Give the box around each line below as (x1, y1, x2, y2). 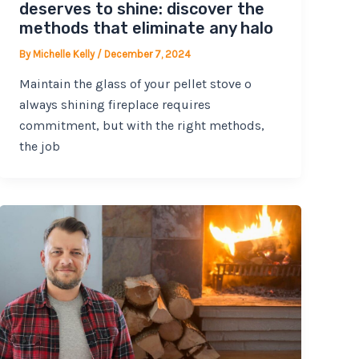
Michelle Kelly (33, 47, 98, 60)
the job (19, 139, 61, 155)
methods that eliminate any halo (19, 18, 274, 38)
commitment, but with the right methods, (19, 118, 265, 134)
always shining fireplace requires (19, 97, 212, 113)
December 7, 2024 (104, 47, 192, 60)
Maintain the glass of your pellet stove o (19, 76, 252, 92)
